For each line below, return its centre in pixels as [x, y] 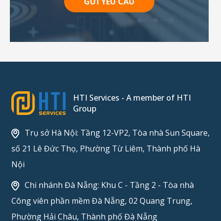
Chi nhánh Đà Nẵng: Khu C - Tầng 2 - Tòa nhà [108, 185]
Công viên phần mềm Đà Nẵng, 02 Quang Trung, [102, 201]
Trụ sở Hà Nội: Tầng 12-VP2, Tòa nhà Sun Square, [116, 133]
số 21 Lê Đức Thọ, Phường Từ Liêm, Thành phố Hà [106, 149]
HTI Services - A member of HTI [132, 98]
